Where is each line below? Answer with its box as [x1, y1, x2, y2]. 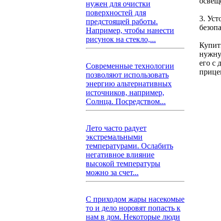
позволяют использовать [86, 71, 169, 79]
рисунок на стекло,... [86, 35, 156, 43]
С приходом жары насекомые [86, 195, 184, 203]
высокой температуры [86, 159, 160, 168]
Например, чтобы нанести [86, 26, 174, 35]
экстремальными [86, 133, 143, 141]
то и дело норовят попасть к [86, 204, 181, 212]
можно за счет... [86, 168, 139, 177]
